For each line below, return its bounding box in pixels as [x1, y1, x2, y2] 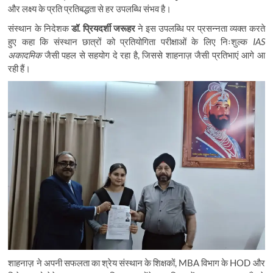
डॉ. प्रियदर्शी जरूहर [71, 22, 135, 34]
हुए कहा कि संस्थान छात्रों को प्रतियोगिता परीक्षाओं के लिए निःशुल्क [8, 35, 253, 47]
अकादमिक [8, 49, 42, 60]
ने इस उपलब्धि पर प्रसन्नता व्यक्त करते [135, 22, 265, 34]
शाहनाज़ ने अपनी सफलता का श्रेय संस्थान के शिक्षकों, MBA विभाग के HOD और [8, 257, 265, 268]
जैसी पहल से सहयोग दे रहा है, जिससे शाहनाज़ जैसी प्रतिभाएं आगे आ [41, 49, 265, 60]
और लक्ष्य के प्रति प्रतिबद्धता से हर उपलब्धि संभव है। [8, 2, 172, 14]
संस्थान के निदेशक [8, 22, 71, 34]
